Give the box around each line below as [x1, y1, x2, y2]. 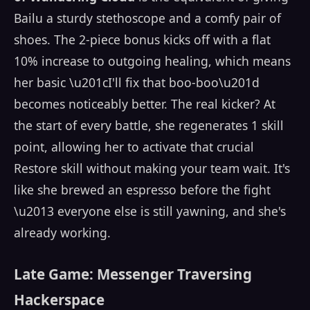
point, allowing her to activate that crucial [14, 138, 254, 155]
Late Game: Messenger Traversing [14, 264, 252, 284]
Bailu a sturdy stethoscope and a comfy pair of [14, 9, 281, 26]
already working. [14, 224, 111, 241]
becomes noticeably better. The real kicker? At [14, 95, 275, 112]
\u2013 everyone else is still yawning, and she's [14, 202, 286, 219]
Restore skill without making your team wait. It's [14, 159, 290, 176]
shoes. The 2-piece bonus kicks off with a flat [14, 30, 271, 48]
